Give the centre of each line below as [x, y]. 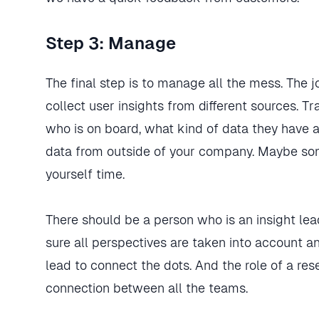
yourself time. [85, 174]
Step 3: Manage [111, 43]
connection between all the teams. [147, 288]
